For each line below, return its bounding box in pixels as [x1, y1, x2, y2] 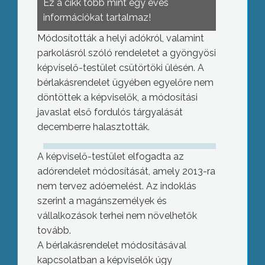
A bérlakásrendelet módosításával [37, 240, 186, 251]
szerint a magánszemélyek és [37, 195, 167, 206]
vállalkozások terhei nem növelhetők [37, 210, 197, 221]
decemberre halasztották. [37, 121, 150, 132]
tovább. [37, 225, 71, 236]
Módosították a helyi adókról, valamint [37, 33, 204, 44]
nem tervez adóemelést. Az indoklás [37, 180, 196, 192]
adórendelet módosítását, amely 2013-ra [37, 166, 215, 177]
